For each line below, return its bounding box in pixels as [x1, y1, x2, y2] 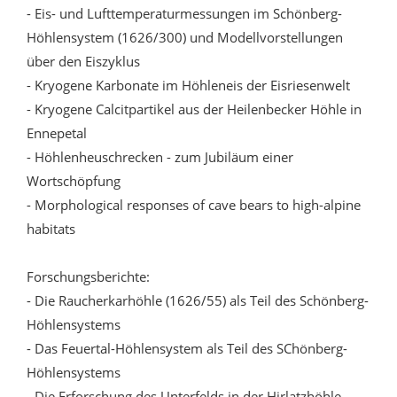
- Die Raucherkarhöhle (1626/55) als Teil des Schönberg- [27, 292, 369, 310]
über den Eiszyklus [27, 52, 140, 71]
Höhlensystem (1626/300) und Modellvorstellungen [27, 28, 343, 47]
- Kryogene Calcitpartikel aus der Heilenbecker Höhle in [27, 100, 362, 119]
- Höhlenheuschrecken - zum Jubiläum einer [27, 148, 293, 167]
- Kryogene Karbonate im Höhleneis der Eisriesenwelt [27, 76, 350, 95]
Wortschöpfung [27, 172, 121, 191]
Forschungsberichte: [27, 268, 150, 286]
